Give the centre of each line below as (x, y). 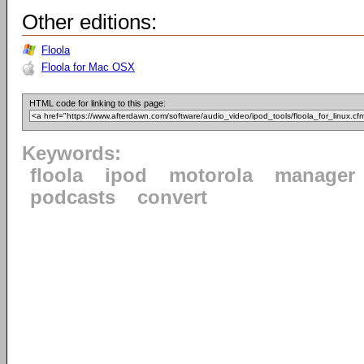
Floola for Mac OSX (88, 67)
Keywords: (71, 154)
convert (172, 197)
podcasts (73, 197)
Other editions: (89, 22)
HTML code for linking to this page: (97, 103)
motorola (211, 175)
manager (315, 175)
